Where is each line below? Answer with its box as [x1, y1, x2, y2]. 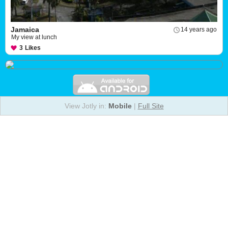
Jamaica [11, 25, 39, 34]
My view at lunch [11, 34, 57, 41]
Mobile [108, 102, 132, 110]
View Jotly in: [64, 102, 108, 110]
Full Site [137, 102, 164, 110]
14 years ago [181, 26, 217, 33]
